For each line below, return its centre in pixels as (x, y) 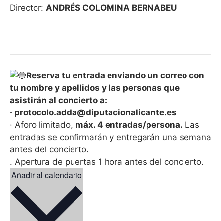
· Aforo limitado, (43, 125)
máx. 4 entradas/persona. (129, 125)
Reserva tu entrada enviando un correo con (115, 75)
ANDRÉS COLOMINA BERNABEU (111, 8)
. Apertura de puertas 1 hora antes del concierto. (107, 162)
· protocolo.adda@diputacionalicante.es (93, 112)
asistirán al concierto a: (58, 100)
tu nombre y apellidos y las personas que (95, 88)
